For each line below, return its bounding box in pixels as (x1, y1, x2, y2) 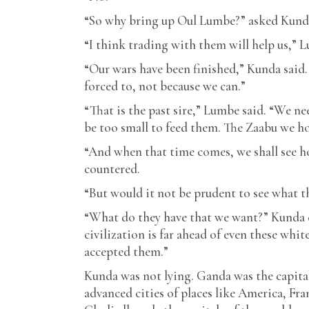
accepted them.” (84, 243, 168, 259)
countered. (84, 161, 140, 177)
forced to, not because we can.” (84, 78, 246, 94)
